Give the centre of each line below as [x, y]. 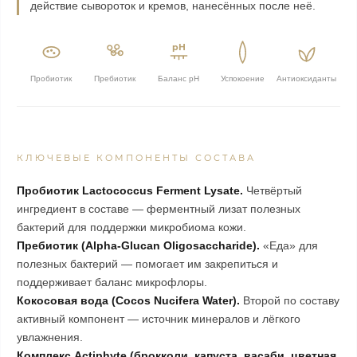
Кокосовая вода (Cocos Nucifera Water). [128, 300]
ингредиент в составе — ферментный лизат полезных [159, 209]
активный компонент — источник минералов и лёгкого [159, 319]
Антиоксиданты [306, 78]
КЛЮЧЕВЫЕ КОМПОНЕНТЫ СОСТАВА [136, 158]
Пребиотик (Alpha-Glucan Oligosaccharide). [138, 245]
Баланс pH [178, 78]
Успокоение [242, 78]
